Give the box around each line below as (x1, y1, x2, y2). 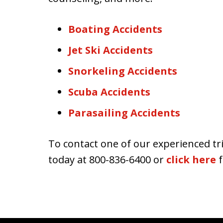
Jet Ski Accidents (68, 43, 153, 57)
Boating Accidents (68, 22, 162, 36)
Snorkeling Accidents (68, 64, 177, 78)
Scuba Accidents (68, 85, 150, 99)
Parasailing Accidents (68, 106, 180, 119)
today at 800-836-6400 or (48, 153, 166, 166)
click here (166, 153, 216, 166)
